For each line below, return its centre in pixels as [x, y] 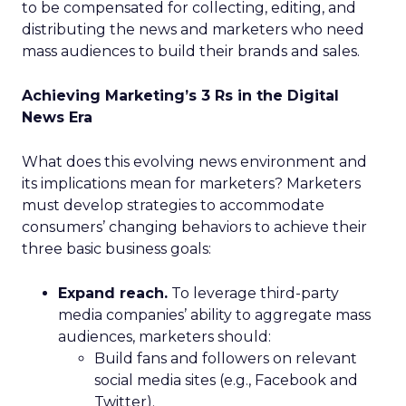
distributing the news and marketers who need [193, 29]
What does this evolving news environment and [194, 162]
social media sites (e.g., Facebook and [226, 380]
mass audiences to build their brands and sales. [191, 51]
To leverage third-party [253, 293]
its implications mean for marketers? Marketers [191, 184]
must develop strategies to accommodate [173, 205]
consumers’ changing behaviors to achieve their [194, 227]
